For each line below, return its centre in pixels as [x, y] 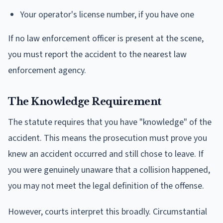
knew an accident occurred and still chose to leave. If [106, 154]
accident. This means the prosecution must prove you [108, 138]
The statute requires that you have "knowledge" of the [110, 122]
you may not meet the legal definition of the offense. [106, 186]
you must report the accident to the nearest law [97, 54]
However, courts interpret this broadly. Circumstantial [108, 212]
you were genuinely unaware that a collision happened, [109, 170]
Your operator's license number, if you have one [107, 14]
